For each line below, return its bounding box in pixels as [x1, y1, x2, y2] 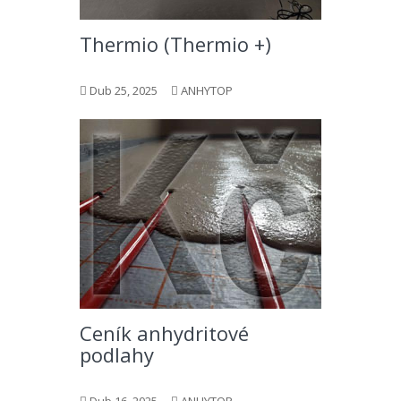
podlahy [80, 341, 154, 368]
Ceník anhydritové [80, 320, 249, 346]
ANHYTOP [181, 82, 233, 98]
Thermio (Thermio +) [80, 30, 271, 57]
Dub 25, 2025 [90, 82, 158, 98]
